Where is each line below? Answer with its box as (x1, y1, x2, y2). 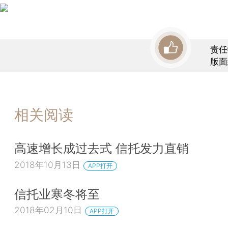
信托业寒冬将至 (14, 186, 100, 202)
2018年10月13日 (14, 159, 80, 170)
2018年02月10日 (14, 205, 82, 216)
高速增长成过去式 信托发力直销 (14, 140, 189, 156)
